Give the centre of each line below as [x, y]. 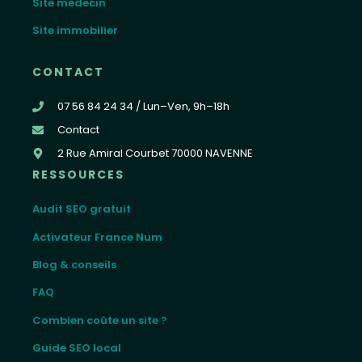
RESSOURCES [78, 175]
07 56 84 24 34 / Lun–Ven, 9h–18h [143, 107]
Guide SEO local [77, 348]
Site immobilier [75, 30]
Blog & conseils [74, 265]
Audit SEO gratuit [82, 209]
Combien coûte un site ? [100, 320]
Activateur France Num [97, 237]
